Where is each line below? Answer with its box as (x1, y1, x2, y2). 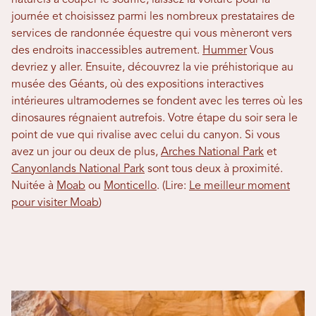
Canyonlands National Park (11, 164, 145, 175)
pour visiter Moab (11, 197, 99, 209)
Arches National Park (161, 147, 264, 158)
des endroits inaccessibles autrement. (11, 45, 202, 56)
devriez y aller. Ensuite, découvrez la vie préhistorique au (11, 62, 293, 73)
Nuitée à (11, 181, 56, 192)
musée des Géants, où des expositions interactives (11, 79, 264, 90)
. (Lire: (157, 181, 189, 192)
